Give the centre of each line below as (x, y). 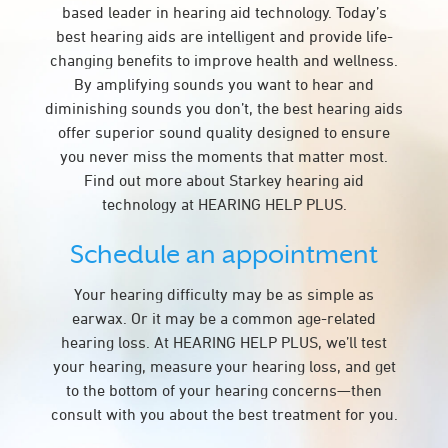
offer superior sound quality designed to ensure (224, 132)
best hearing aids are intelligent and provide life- (224, 36)
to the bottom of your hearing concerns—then (224, 390)
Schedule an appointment (224, 254)
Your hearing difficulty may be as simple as (224, 294)
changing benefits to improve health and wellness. (224, 60)
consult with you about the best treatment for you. (224, 414)
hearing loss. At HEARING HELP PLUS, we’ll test (224, 342)
